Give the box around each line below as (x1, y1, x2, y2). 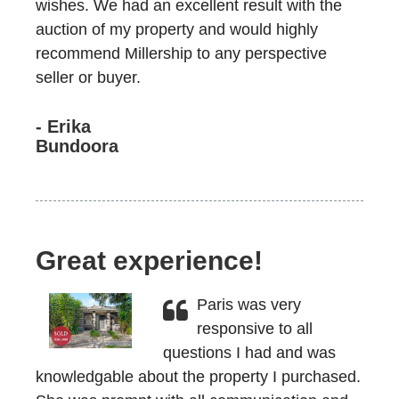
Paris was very (196, 296, 301, 313)
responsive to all (196, 320, 313, 338)
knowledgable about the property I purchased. (36, 368, 361, 386)
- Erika (36, 117, 91, 136)
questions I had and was (162, 344, 336, 362)
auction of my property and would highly (36, 20, 318, 38)
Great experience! (36, 246, 263, 275)
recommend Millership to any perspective (36, 45, 327, 62)
